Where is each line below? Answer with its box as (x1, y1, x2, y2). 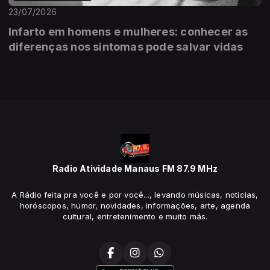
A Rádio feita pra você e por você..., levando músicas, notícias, (11, 190, 259, 200)
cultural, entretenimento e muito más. (62, 212, 208, 222)
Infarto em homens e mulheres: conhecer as (8, 25, 248, 39)
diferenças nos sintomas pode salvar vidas (8, 40, 243, 54)
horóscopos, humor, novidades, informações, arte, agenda (19, 201, 251, 211)
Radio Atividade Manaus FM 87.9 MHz (52, 163, 218, 174)
